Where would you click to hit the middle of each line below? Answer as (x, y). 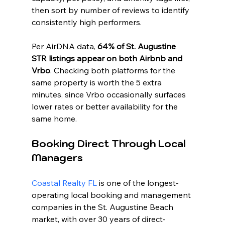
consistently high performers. (86, 22)
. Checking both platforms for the (114, 71)
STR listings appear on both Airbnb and (108, 59)
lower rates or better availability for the (105, 107)
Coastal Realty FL (64, 183)
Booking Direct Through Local (110, 144)
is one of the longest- (138, 183)
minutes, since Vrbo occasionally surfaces (109, 95)
